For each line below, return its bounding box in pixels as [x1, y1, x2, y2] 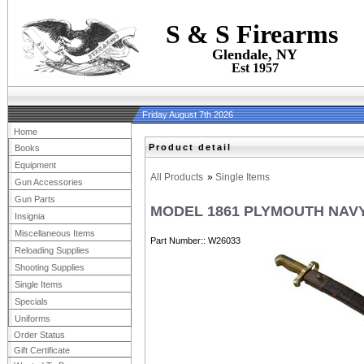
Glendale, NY [212, 46, 297, 63]
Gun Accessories [15, 177, 83, 187]
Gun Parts [15, 194, 55, 204]
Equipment [15, 160, 56, 170]
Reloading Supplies [15, 245, 89, 255]
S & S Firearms [165, 19, 344, 49]
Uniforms [15, 314, 50, 323]
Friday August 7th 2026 [142, 110, 233, 119]
